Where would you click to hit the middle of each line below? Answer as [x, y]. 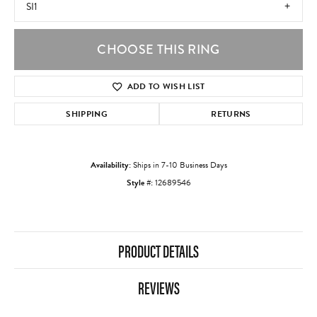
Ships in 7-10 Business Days [180, 165]
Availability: [110, 165]
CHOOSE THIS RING [158, 50]
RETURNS [231, 114]
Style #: [139, 183]
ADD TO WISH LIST [166, 87]
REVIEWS [158, 288]
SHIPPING [87, 114]
